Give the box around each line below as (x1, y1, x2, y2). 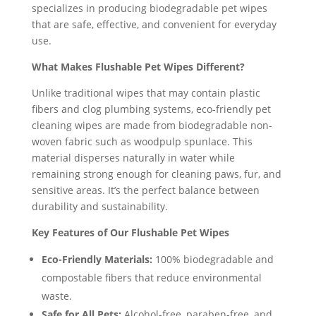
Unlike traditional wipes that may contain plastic (31, 86, 260, 99)
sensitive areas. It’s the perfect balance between (31, 183, 260, 197)
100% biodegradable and (152, 253, 274, 266)
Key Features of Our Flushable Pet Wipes (31, 226, 229, 239)
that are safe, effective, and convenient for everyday (31, 18, 276, 31)
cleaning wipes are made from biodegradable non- (31, 119, 272, 132)
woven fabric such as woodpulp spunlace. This (31, 135, 253, 148)
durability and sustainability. (31, 200, 168, 213)
